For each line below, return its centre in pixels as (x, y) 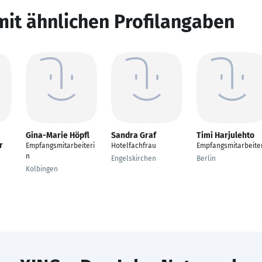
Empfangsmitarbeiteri (60, 146)
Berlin (206, 158)
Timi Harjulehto (225, 135)
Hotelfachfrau (134, 146)
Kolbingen (42, 169)
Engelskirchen (134, 158)
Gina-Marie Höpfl (58, 135)
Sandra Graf (134, 135)
